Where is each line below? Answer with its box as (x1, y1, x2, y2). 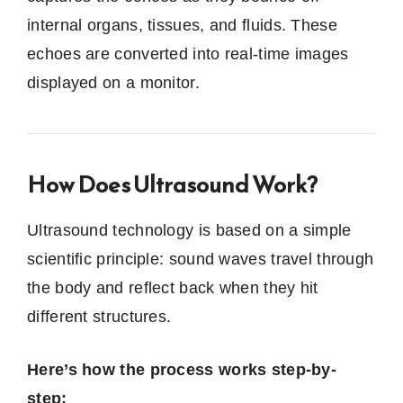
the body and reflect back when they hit (27, 278, 318, 297)
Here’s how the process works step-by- (27, 360, 337, 379)
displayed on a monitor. (27, 73, 200, 92)
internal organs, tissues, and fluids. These (27, 15, 337, 34)
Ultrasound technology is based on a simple (27, 220, 352, 239)
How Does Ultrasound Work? (27, 166, 318, 201)
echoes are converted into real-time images (27, 44, 349, 63)
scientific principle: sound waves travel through (27, 249, 374, 268)
